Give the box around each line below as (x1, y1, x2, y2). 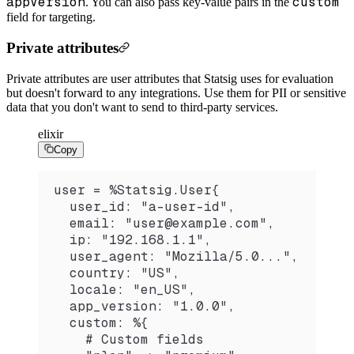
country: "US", (54, 264, 180, 281)
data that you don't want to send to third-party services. (6, 100, 278, 114)
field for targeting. (6, 10, 96, 24)
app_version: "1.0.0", (54, 297, 235, 314)
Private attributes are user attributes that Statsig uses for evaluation (6, 71, 333, 85)
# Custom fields (54, 330, 204, 348)
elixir (38, 126, 63, 141)
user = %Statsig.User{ (54, 181, 220, 198)
